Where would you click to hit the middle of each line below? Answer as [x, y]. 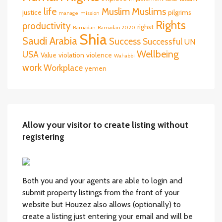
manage [68, 13]
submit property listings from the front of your [101, 192]
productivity [47, 26]
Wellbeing [158, 54]
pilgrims [180, 12]
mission [90, 13]
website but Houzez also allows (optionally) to [102, 204]
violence [99, 55]
